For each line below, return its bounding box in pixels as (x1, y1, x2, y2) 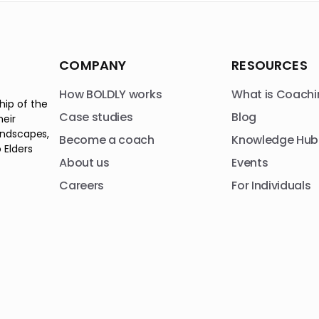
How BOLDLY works (59, 86, 162, 103)
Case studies (59, 109, 133, 125)
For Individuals (231, 177, 311, 194)
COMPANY (59, 56, 127, 74)
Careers (59, 177, 105, 194)
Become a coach (59, 132, 155, 148)
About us (59, 155, 110, 171)
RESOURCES (231, 56, 308, 74)
